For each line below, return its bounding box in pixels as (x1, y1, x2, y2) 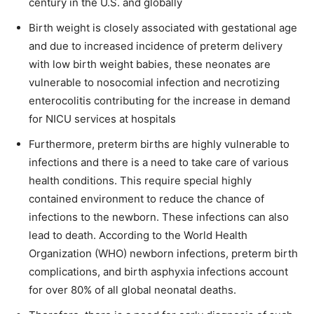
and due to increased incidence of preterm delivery (29, 39, 282, 53)
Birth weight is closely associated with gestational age (29, 20, 297, 34)
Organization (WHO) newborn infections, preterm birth (29, 246, 298, 260)
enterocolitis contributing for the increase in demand (29, 93, 290, 107)
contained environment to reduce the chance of (29, 191, 264, 205)
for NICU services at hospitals (29, 111, 176, 125)
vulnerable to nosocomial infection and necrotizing (29, 75, 280, 89)
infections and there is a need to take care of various (29, 155, 289, 169)
